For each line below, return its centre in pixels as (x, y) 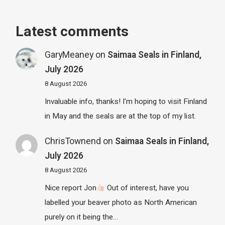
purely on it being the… (81, 217)
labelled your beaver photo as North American (121, 202)
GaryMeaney (69, 55)
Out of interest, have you (147, 188)
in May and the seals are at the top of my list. (120, 116)
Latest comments (72, 32)
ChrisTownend (73, 142)
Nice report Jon (70, 188)
